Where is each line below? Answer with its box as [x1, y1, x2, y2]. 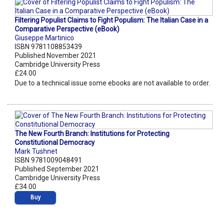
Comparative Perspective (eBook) [15, 25, 119, 33]
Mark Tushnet [15, 147, 57, 156]
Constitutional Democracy [15, 138, 95, 147]
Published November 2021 [15, 52, 96, 60]
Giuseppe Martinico [15, 34, 74, 42]
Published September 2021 [15, 165, 99, 173]
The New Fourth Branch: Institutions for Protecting [15, 130, 169, 138]
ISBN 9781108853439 [15, 43, 82, 51]
